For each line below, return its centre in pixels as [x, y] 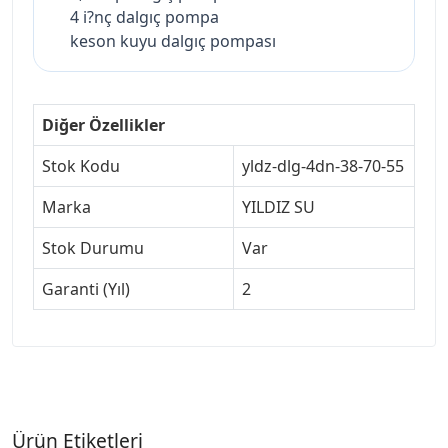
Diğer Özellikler [103, 125]
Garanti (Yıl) [86, 289]
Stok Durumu [93, 248]
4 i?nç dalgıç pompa [144, 17]
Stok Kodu [81, 166]
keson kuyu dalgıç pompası [173, 41]
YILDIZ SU [278, 207]
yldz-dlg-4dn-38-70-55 [323, 166]
